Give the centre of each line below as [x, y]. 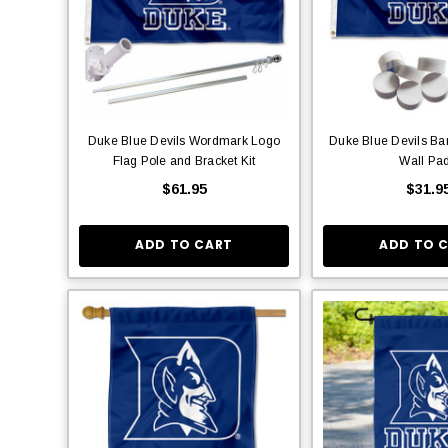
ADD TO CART [184, 245]
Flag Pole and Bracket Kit [184, 160]
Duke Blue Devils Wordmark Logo [184, 140]
